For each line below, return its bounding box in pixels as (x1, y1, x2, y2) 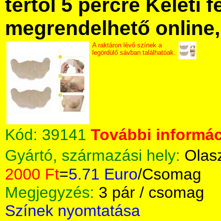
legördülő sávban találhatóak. (92, 49, 176, 56)
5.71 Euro (69, 165, 138, 183)
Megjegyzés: (5, 184, 99, 201)
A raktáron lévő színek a (92, 41, 162, 49)
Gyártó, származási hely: (5, 147, 184, 164)
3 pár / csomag (99, 184, 204, 201)
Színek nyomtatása (5, 202, 140, 220)
